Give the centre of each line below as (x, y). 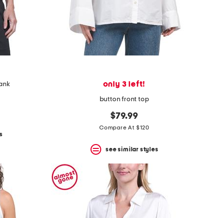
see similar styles (132, 149)
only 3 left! (124, 84)
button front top (124, 100)
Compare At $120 (124, 128)
